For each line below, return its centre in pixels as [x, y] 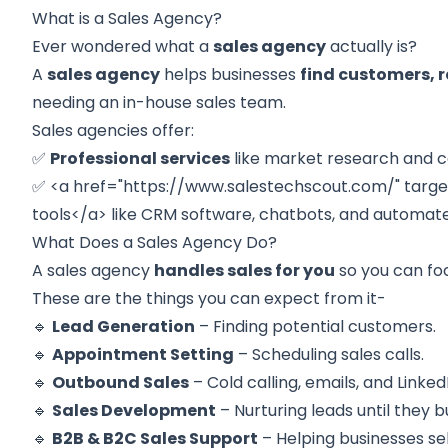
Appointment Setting [143, 354]
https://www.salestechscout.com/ [259, 186]
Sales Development [134, 410]
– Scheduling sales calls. [329, 354]
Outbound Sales [121, 382]
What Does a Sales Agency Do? [155, 242]
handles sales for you [245, 270]
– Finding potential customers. [316, 326]
